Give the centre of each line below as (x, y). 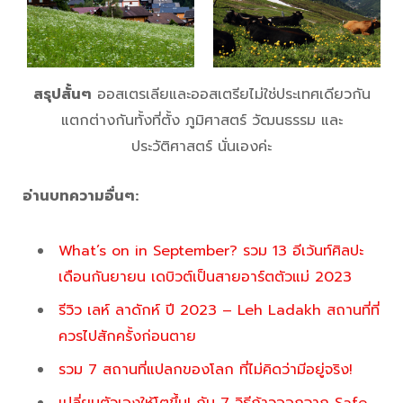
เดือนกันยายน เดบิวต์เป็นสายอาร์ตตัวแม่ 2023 (205, 278)
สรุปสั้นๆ (62, 95)
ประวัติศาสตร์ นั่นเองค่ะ (201, 147)
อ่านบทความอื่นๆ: (81, 197)
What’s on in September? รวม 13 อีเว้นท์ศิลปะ (211, 251)
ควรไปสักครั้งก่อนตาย (127, 337)
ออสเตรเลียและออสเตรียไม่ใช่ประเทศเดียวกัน (231, 95)
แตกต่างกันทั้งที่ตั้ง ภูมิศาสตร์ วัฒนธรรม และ (201, 121)
